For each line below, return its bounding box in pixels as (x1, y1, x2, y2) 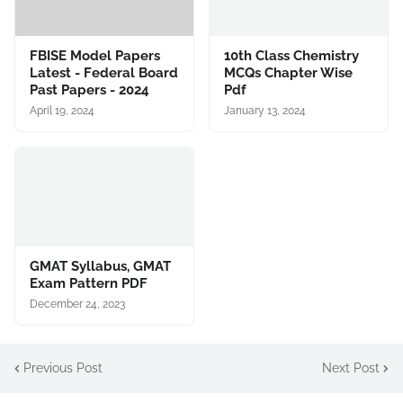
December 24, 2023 (30, 298, 125, 310)
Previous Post (23, 360, 103, 375)
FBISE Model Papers (30, 48, 160, 64)
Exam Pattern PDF (30, 275, 148, 291)
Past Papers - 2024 (30, 82, 149, 98)
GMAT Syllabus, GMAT (30, 258, 171, 274)
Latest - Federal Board (30, 65, 178, 81)
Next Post (322, 360, 380, 375)
